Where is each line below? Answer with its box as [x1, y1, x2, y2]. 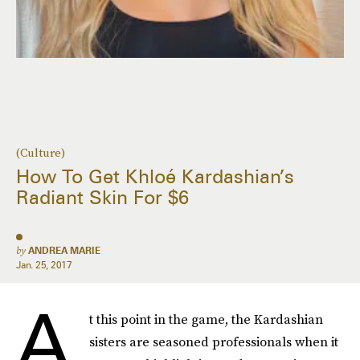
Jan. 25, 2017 [16, 259, 72, 271]
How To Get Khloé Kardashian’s [16, 165, 294, 189]
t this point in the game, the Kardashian [89, 310, 323, 328]
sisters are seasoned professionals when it [89, 333, 338, 350]
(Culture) [16, 144, 65, 162]
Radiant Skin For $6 [16, 186, 189, 210]
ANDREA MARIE [28, 244, 100, 256]
